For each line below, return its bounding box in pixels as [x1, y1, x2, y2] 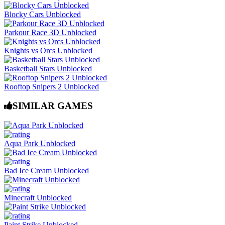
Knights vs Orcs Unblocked [4, 46, 92, 55]
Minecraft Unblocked [4, 193, 72, 202]
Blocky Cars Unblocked [4, 10, 81, 19]
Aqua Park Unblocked [4, 139, 75, 148]
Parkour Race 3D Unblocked [4, 28, 96, 37]
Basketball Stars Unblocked [4, 64, 92, 73]
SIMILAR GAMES [13, 100, 93, 111]
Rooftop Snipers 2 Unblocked [4, 82, 99, 91]
